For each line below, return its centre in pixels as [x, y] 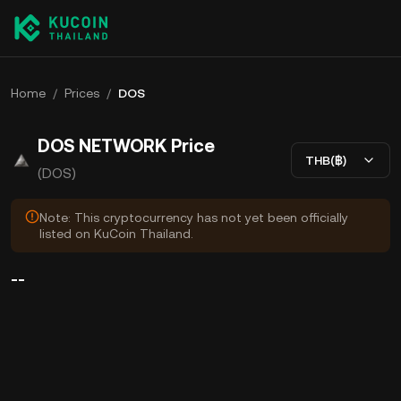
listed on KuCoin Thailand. [116, 234]
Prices [82, 93]
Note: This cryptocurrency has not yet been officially [194, 218]
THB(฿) [326, 160]
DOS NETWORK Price [126, 146]
